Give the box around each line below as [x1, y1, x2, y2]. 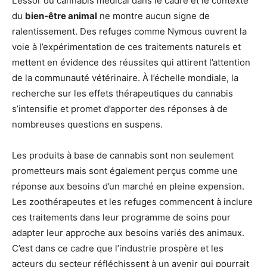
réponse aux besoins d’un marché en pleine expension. [12, 180, 244, 192]
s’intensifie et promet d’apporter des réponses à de [12, 103, 228, 114]
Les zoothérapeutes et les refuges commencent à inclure [12, 195, 253, 207]
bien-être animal [25, 10, 97, 21]
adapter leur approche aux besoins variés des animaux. [12, 226, 244, 238]
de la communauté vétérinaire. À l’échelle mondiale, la [12, 72, 238, 83]
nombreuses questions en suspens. [12, 118, 163, 130]
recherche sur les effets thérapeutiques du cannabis [12, 87, 233, 99]
